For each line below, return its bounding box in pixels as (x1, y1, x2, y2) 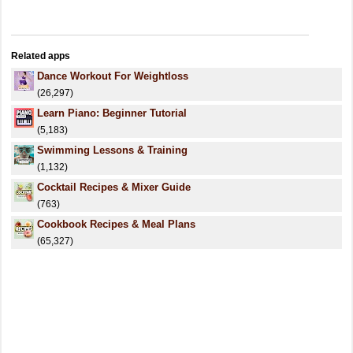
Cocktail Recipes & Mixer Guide (37, 181, 191, 193)
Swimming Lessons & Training (37, 144, 188, 156)
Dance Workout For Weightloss (37, 70, 188, 82)
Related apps (11, 50, 70, 61)
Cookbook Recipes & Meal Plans (37, 218, 195, 230)
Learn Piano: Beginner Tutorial (37, 107, 187, 119)
